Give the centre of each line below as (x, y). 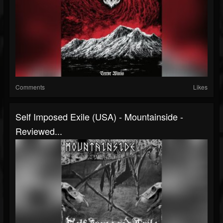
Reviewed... (39, 131)
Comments (30, 87)
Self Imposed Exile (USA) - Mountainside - (99, 116)
